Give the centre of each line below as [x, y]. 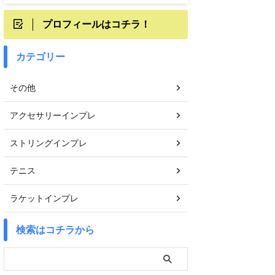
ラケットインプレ [44, 198]
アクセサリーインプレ [53, 115]
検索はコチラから [55, 230]
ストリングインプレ [48, 142]
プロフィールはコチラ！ [96, 24]
